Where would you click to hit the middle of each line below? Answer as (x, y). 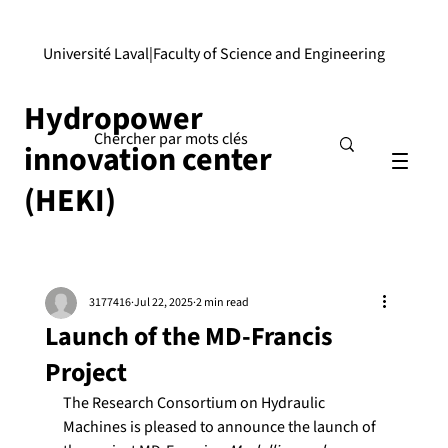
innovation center (148, 160)
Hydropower (113, 119)
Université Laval (95, 54)
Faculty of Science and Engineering (268, 54)
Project (85, 373)
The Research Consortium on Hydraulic (195, 403)
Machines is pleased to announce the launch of (220, 427)
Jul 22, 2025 (163, 303)
